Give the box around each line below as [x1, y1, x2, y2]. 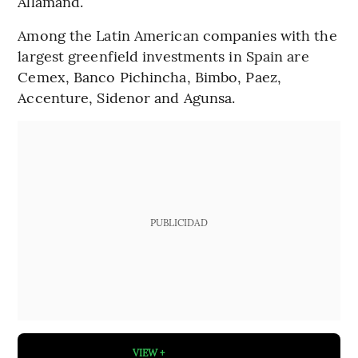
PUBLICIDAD [149, 216, 208, 229]
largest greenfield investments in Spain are [18, 46, 309, 66]
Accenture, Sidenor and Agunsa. [18, 87, 236, 108]
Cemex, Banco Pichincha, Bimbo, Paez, [18, 66, 281, 87]
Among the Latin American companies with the [18, 25, 337, 46]
